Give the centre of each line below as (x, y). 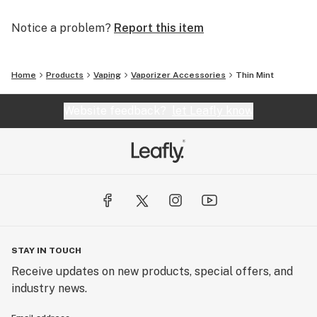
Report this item (159, 28)
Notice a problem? (61, 28)
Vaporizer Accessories (178, 75)
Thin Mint (255, 75)
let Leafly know (213, 111)
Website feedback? (118, 111)
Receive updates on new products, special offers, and (152, 271)
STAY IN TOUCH (46, 250)
